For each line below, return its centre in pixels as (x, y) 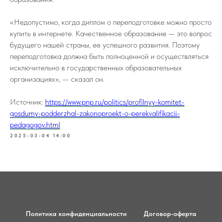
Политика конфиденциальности (76, 214)
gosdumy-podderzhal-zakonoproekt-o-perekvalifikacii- (95, 113)
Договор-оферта (170, 214)
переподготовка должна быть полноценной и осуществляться (109, 56)
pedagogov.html (35, 125)
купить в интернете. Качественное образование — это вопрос (111, 33)
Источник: (28, 102)
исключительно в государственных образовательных (96, 68)
